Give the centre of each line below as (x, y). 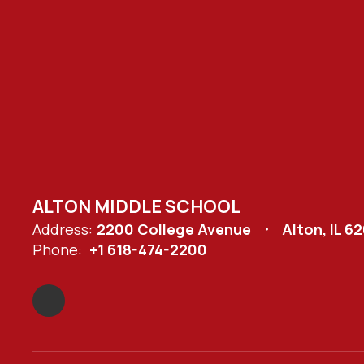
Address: (63, 229)
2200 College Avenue (174, 229)
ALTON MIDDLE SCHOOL (136, 206)
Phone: (57, 249)
